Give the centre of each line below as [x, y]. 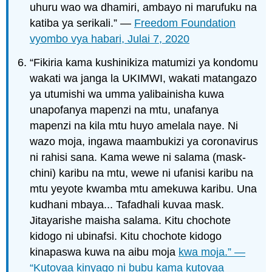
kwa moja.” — [212, 252]
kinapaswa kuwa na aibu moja [104, 252]
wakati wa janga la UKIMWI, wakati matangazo [144, 78]
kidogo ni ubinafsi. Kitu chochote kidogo [126, 236]
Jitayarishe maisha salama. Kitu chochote [131, 220]
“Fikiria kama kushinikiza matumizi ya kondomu [144, 62]
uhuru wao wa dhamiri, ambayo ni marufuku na [144, 8]
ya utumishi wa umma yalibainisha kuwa [127, 94]
